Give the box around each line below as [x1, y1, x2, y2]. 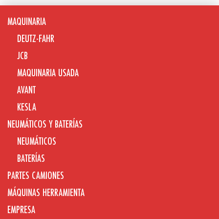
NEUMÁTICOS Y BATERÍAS [7, 117, 83, 131]
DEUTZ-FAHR [17, 31, 54, 46]
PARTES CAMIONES [7, 168, 64, 183]
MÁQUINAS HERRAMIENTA [7, 185, 85, 200]
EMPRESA [7, 202, 35, 217]
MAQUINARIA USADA [17, 66, 79, 80]
